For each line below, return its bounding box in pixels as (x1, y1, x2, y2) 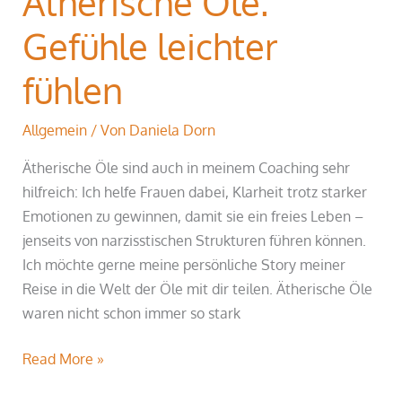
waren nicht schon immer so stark (22, 302, 241, 322)
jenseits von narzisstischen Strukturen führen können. (22, 230, 367, 249)
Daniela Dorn (129, 120, 216, 140)
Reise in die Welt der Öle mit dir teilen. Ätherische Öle (22, 278, 373, 298)
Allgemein (22, 120, 88, 140)
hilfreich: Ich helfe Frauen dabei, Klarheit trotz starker (22, 181, 368, 201)
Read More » (22, 349, 105, 369)
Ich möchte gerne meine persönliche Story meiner (22, 254, 346, 274)
